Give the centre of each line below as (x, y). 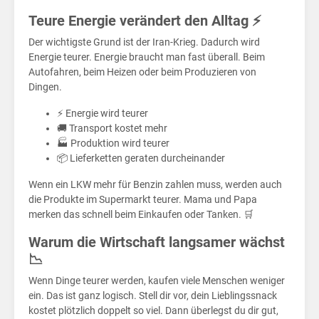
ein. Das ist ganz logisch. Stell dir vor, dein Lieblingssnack (153, 296)
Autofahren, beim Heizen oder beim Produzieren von (142, 72)
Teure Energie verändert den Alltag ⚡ (145, 21)
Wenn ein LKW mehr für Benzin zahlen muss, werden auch (155, 185)
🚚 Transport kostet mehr (112, 129)
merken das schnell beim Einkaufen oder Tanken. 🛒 (141, 215)
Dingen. (45, 87)
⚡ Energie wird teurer (103, 114)
